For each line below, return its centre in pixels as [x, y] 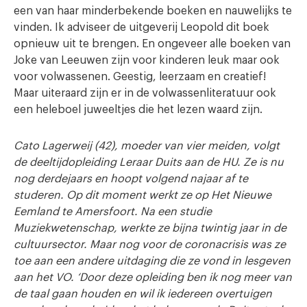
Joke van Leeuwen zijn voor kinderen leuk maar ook [147, 60]
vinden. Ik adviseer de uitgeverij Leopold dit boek [142, 27]
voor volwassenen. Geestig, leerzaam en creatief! [140, 76]
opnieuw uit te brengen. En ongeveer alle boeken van [152, 44]
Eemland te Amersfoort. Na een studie [113, 211]
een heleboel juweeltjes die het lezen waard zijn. [138, 109]
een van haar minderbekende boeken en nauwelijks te [153, 11]
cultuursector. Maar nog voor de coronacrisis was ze [150, 244]
